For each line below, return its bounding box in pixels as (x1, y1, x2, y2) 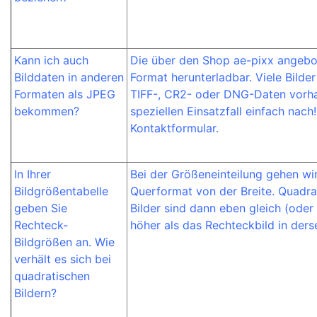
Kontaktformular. (130, 121, 219, 135)
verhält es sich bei (14, 252, 111, 266)
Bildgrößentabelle (14, 184, 108, 198)
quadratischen (14, 269, 90, 283)
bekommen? (14, 104, 79, 118)
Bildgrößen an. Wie (14, 235, 115, 249)
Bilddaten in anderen (14, 70, 124, 84)
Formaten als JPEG (14, 87, 115, 101)
